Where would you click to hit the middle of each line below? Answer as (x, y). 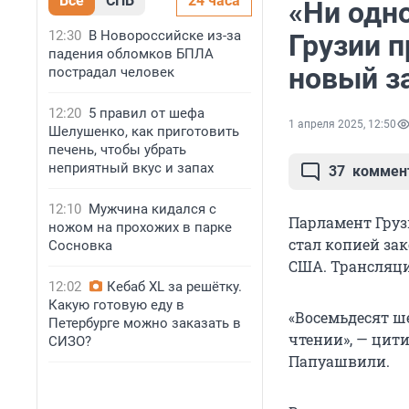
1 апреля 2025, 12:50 (342, 125)
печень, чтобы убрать (117, 150)
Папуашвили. (339, 362)
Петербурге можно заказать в (145, 323)
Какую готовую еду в (116, 305)
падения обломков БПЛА (131, 54)
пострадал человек (111, 72)
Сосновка (80, 246)
